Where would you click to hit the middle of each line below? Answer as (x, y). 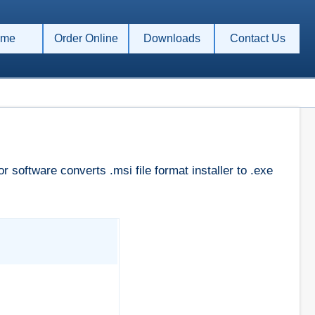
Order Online (86, 38)
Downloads (172, 38)
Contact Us (257, 38)
